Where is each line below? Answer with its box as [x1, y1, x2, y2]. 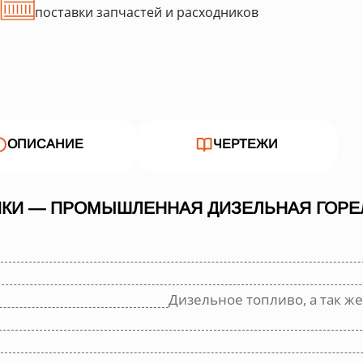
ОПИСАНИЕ [7, 137, 84, 152]
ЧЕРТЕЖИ [212, 137, 278, 152]
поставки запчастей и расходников [35, 2, 258, 21]
